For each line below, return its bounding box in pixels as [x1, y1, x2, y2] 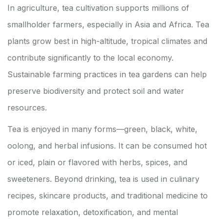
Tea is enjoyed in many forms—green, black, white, [7, 124, 197, 134]
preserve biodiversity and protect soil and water [7, 86, 184, 96]
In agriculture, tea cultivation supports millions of [7, 3, 189, 13]
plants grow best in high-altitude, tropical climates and [7, 36, 207, 46]
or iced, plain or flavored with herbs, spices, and [7, 157, 187, 168]
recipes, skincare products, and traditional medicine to [7, 191, 208, 201]
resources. [7, 103, 47, 113]
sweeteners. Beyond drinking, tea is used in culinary [7, 174, 199, 184]
